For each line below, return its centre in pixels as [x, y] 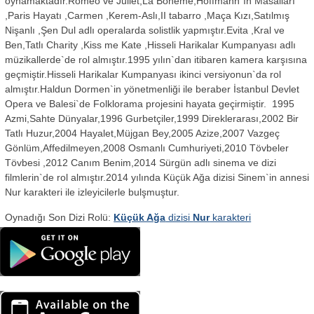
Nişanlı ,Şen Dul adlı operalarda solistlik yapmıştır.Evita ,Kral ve [145, 30]
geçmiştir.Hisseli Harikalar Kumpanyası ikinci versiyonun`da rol [143, 75]
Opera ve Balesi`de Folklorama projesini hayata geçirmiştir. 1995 [150, 104]
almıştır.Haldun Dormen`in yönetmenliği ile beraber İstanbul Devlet [152, 89]
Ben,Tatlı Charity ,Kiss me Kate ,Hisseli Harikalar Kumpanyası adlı [151, 45]
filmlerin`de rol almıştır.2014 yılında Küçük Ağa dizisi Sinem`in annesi [157, 178]
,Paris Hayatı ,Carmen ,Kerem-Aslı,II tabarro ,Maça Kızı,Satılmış [148, 16]
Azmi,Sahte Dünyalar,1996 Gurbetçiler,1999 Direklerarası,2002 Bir [152, 119]
